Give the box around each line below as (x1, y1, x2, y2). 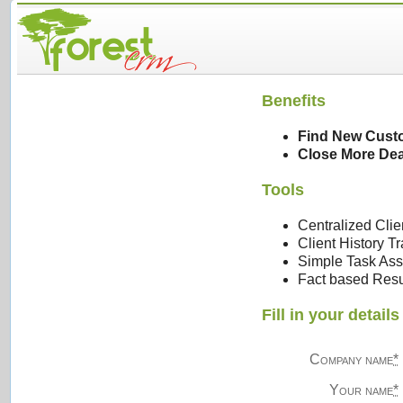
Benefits (261, 91, 326, 110)
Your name (329, 382, 394, 399)
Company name (309, 352, 394, 368)
